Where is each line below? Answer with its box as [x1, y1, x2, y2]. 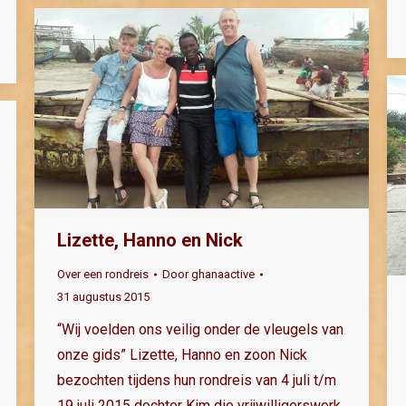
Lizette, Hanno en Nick [57, 229, 243, 252]
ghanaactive [191, 267, 255, 282]
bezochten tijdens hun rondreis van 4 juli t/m [57, 372, 336, 390]
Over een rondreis [57, 267, 149, 282]
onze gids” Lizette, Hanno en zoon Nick [57, 346, 307, 364]
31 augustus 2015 [57, 290, 150, 304]
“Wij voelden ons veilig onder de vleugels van [57, 321, 343, 339]
